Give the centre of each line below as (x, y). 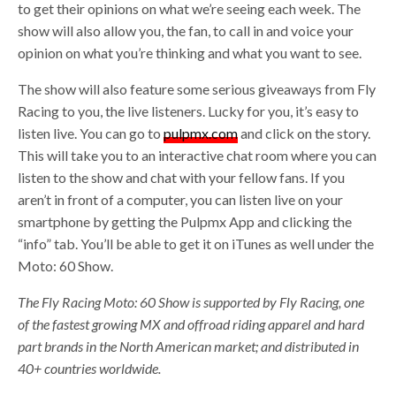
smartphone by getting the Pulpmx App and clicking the (185, 221)
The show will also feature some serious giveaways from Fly (197, 88)
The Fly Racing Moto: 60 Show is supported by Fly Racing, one (191, 301)
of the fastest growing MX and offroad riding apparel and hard (191, 324)
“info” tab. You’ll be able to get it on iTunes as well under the (196, 243)
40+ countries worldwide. (90, 368)
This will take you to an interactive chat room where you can (198, 155)
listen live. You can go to (91, 133)
